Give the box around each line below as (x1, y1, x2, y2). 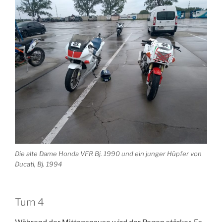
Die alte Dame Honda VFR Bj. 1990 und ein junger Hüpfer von (15, 149, 202, 158)
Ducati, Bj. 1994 (15, 160, 62, 168)
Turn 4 (15, 196, 44, 209)
